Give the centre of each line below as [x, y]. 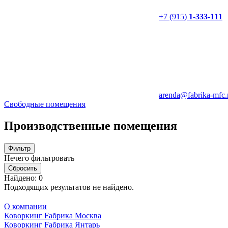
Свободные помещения [45, 104]
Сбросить [23, 168]
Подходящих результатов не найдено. [69, 187]
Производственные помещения [91, 125]
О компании [25, 206]
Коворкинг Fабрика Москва [53, 215]
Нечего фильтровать [39, 158]
